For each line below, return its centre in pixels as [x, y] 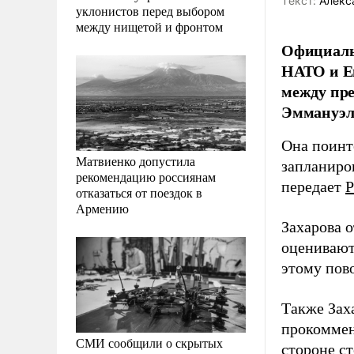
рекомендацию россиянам [146, 176]
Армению [102, 208]
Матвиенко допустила [136, 160]
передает [313, 186]
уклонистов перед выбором [150, 10]
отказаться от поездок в [139, 192]
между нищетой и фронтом [149, 26]
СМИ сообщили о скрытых [149, 342]
